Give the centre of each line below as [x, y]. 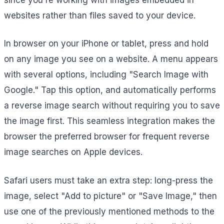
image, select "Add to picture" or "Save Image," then [110, 196]
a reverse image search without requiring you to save [112, 106]
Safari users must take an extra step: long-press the [108, 180]
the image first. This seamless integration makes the [109, 121]
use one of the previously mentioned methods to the [109, 211]
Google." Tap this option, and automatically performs [110, 90]
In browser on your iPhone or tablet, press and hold [106, 44]
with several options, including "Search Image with [106, 75]
